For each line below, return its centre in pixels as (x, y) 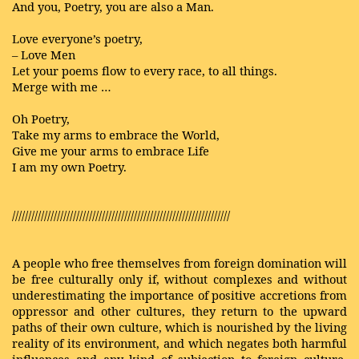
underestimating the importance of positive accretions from (179, 295)
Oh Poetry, (41, 119)
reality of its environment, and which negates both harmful (179, 343)
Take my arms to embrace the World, (116, 135)
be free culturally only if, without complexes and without (179, 279)
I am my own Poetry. (69, 167)
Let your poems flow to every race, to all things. (145, 71)
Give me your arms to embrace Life (111, 151)
